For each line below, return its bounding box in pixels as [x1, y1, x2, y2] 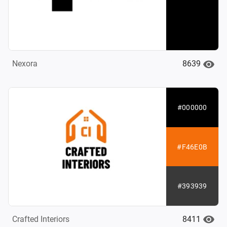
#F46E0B [177, 142, 208, 151]
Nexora [12, 59, 37, 69]
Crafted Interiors [12, 214, 69, 224]
